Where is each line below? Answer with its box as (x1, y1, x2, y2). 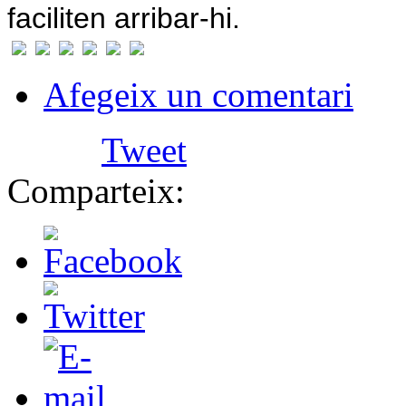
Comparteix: (7, 171, 185, 211)
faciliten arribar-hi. (7, 2, 240, 35)
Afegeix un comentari (43, 75, 353, 115)
